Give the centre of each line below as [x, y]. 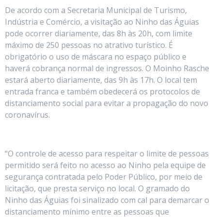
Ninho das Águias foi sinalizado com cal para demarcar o [107, 200]
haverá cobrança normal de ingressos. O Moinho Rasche [107, 68]
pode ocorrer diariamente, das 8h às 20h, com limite [99, 33]
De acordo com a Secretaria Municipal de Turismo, [96, 10]
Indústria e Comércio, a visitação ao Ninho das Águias [102, 22]
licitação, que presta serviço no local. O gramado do [97, 188]
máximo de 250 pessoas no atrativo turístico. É [89, 45]
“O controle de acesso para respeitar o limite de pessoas [107, 153]
